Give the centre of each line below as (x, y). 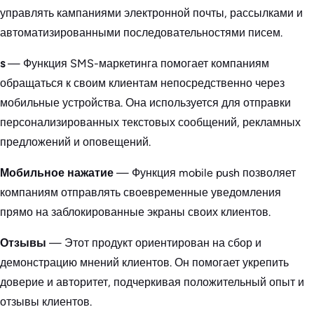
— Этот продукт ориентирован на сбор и (155, 243)
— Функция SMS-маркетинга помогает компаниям (138, 64)
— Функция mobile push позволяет (206, 173)
